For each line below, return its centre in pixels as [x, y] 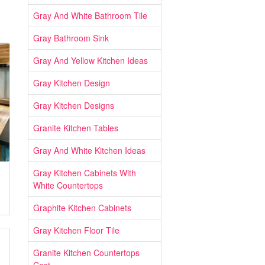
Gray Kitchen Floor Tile [76, 230]
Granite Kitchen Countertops [86, 253]
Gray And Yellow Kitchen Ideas [91, 60]
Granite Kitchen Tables [76, 128]
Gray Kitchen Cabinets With [85, 173]
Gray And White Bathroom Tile [90, 15]
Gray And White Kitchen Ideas [89, 150]
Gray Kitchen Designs [74, 105]
